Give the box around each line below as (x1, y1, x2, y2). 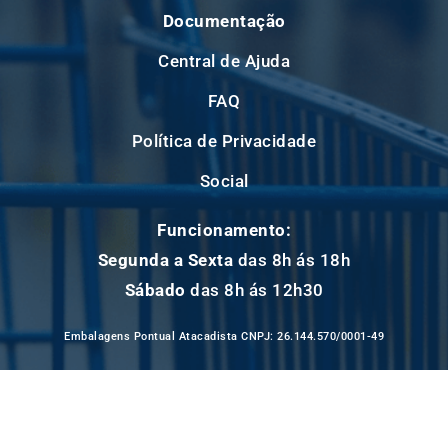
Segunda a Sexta (97, 250, 234, 270)
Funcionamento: (157, 220, 291, 240)
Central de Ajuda (158, 50, 290, 71)
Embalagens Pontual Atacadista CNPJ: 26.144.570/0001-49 (64, 330, 384, 344)
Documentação (162, 10, 286, 31)
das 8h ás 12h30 (185, 280, 324, 300)
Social (199, 170, 249, 191)
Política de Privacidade (131, 130, 317, 151)
